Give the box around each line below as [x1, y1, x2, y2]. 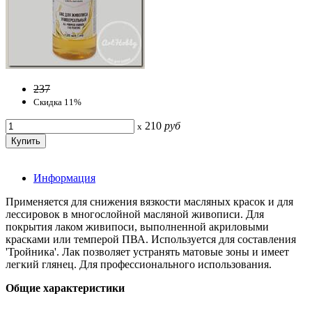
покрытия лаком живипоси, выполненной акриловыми [6, 220, 269, 233]
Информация [33, 171, 95, 184]
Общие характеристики [6, 281, 125, 294]
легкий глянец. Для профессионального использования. [6, 258, 272, 270]
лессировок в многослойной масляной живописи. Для [6, 208, 264, 220]
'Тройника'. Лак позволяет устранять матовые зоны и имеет [6, 245, 289, 258]
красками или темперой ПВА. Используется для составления [6, 233, 296, 245]
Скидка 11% [33, 96, 81, 107]
